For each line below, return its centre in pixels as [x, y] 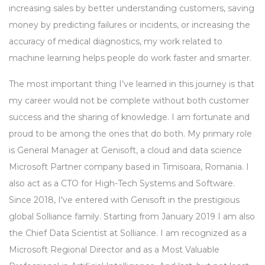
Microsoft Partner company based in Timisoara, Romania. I [129, 167]
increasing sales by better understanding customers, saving [132, 9]
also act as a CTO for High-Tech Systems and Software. [122, 184]
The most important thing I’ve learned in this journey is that [132, 84]
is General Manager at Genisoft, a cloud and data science [125, 151]
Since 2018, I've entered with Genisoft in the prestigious [124, 200]
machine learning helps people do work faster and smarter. [130, 58]
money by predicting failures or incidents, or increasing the [130, 25]
